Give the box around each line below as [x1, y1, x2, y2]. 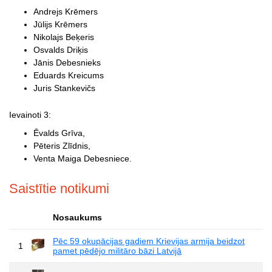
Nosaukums [53, 212, 102, 222]
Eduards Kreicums [33, 70, 104, 80]
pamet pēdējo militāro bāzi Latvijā [53, 245, 182, 256]
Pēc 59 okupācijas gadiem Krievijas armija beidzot [53, 236, 245, 246]
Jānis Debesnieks [33, 57, 101, 67]
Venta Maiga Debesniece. [33, 153, 132, 163]
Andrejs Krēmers [33, 6, 98, 16]
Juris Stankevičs [33, 83, 95, 93]
